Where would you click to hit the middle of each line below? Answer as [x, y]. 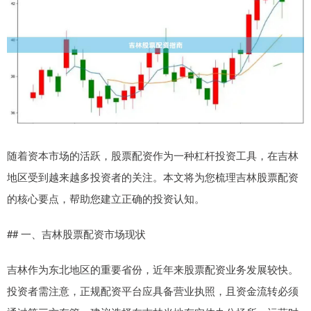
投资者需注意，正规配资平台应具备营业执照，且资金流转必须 [153, 291]
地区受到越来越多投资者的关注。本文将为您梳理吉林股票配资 [153, 177]
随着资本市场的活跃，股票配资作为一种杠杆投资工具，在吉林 [153, 155]
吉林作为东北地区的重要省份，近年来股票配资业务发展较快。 [153, 269]
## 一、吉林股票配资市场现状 [76, 234]
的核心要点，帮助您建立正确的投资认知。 [106, 199]
